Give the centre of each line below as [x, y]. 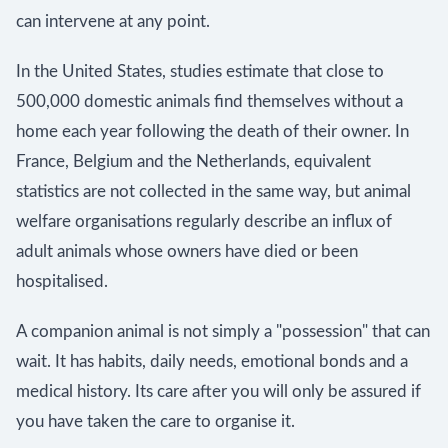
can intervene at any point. [113, 21]
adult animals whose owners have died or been [187, 251]
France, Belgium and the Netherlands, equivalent [193, 161]
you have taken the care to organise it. [155, 421]
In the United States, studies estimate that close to [200, 71]
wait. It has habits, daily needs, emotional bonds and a [212, 361]
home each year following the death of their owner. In [212, 131]
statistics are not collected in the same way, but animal [213, 191]
